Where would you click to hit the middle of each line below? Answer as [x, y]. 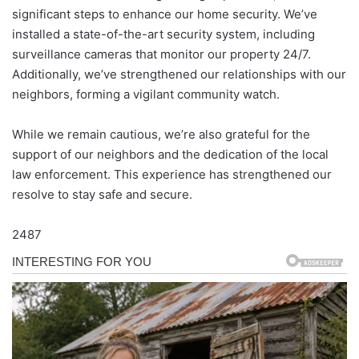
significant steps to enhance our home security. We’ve [165, 14]
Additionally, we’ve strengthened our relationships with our [179, 74]
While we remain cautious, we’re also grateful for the [161, 134]
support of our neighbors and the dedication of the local [170, 154]
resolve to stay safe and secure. [102, 194]
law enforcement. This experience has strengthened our [172, 174]
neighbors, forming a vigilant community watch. [146, 94]
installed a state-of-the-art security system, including [163, 34]
